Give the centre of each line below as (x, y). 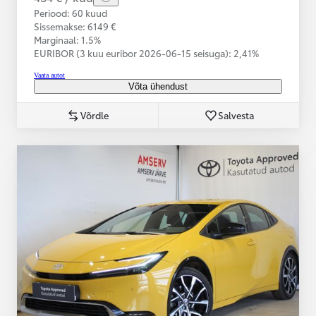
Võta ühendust (158, 86)
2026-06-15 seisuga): (186, 53)
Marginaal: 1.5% (67, 39)
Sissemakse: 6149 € (75, 26)
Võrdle (95, 115)
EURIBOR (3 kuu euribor (86, 53)
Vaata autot (49, 75)
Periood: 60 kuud (71, 12)
